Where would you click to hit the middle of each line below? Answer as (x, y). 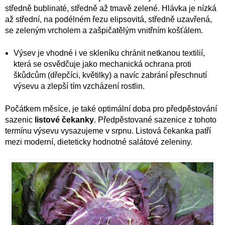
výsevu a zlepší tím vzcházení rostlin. (79, 86)
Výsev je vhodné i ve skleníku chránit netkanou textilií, (109, 53)
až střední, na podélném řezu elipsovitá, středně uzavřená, (108, 20)
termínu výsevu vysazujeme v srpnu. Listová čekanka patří (108, 131)
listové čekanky (64, 120)
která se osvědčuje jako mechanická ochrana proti (102, 64)
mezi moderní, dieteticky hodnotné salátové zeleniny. (99, 142)
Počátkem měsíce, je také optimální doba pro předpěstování (111, 109)
